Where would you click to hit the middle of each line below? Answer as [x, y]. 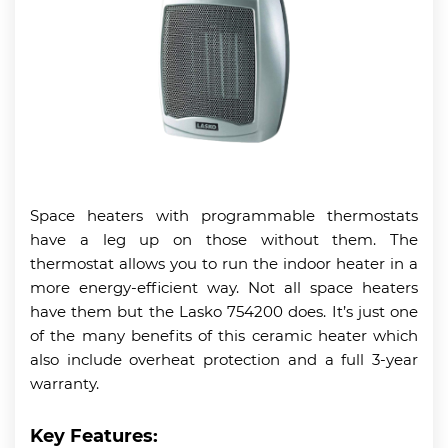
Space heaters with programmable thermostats [224, 215]
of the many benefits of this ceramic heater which [224, 335]
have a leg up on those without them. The [224, 239]
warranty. [64, 383]
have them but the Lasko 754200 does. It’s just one [224, 311]
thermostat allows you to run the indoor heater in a [224, 263]
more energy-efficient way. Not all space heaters [224, 287]
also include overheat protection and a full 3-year [224, 359]
